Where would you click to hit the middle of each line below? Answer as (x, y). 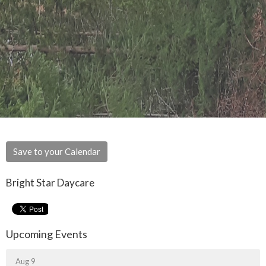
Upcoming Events (47, 234)
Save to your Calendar (57, 152)
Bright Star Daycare (50, 183)
